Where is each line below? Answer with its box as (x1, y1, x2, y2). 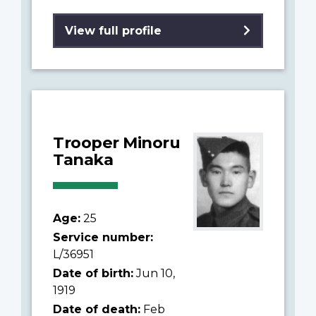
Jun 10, (133, 266, 175, 280)
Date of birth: (53, 266, 133, 280)
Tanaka (53, 149, 113, 169)
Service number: (53, 230, 153, 244)
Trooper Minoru (53, 132, 180, 152)
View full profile (65, 23, 162, 37)
